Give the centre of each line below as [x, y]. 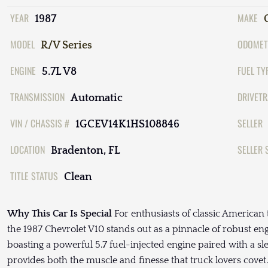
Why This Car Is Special [60, 214]
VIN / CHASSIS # [40, 124]
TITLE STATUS [34, 176]
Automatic [97, 98]
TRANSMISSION [37, 97]
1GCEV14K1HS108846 [127, 125]
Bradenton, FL [86, 151]
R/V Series [66, 46]
